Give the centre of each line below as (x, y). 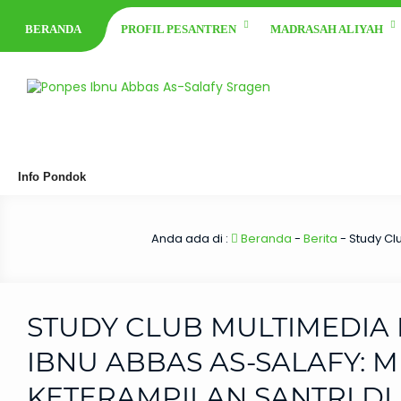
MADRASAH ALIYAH (327, 29)
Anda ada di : (191, 239)
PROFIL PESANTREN (179, 29)
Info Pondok (52, 177)
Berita (320, 239)
